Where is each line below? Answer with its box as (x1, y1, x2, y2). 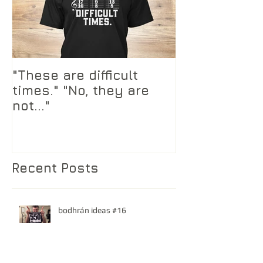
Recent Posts (12, 160, 99, 176)
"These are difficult (12, 68, 138, 83)
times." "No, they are (12, 83, 63, 98)
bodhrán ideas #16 (58, 205, 126, 215)
